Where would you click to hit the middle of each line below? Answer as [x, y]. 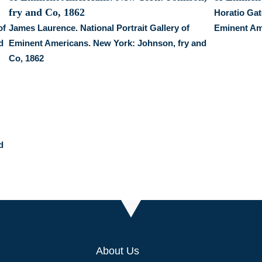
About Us [117, 251]
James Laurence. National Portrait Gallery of [99, 27]
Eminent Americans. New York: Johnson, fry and [108, 43]
